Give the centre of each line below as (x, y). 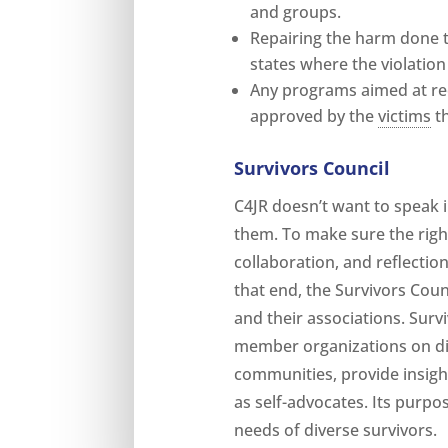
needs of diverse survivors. (336, 429)
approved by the (314, 115)
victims (405, 115)
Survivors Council (312, 167)
